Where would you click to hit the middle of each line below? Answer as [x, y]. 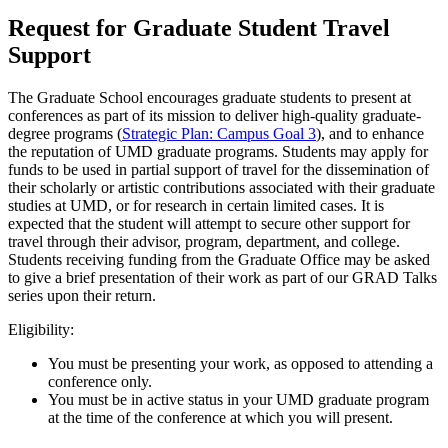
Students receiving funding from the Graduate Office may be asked [219, 259]
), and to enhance [370, 133]
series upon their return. [82, 295]
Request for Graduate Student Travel [199, 27]
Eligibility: [41, 329]
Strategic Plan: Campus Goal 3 [219, 133]
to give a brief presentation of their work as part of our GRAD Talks [222, 277]
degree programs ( [65, 133]
